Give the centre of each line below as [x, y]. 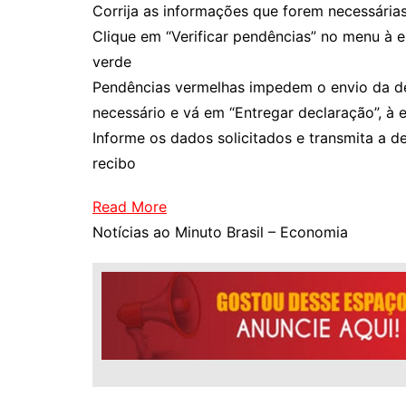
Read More [130, 207]
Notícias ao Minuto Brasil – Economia [220, 232]
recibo [114, 163]
